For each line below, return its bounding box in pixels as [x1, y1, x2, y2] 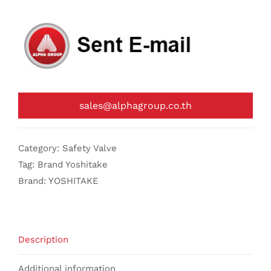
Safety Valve [62, 143, 117, 154]
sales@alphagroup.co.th [79, 100, 192, 112]
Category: [18, 143, 62, 154]
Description [18, 234, 68, 246]
